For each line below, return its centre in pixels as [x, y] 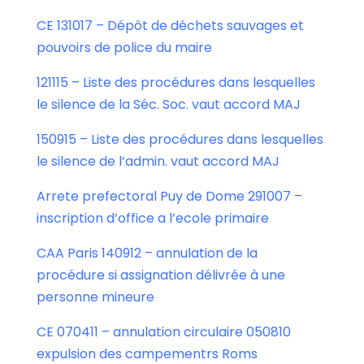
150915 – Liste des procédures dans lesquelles [180, 140]
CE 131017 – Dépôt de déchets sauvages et [170, 26]
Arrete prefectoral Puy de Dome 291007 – [169, 197]
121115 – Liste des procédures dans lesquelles [175, 83]
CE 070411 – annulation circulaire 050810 [163, 332]
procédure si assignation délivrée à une [160, 275]
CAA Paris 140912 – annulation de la [147, 253]
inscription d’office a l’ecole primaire [152, 219]
